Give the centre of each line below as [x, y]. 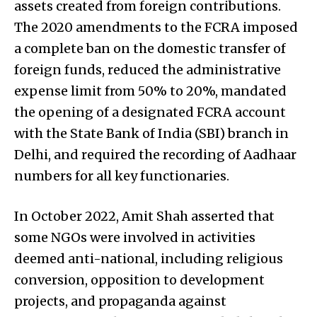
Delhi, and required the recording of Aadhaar [155, 154]
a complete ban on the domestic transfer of [150, 48]
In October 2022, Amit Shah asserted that [144, 216]
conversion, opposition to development [139, 279]
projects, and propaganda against [120, 301]
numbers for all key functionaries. [122, 175]
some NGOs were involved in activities [135, 237]
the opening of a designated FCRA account [150, 112]
